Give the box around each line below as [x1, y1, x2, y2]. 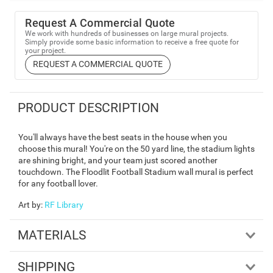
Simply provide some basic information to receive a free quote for [25, 37, 239, 46]
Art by [18, 200, 41, 210]
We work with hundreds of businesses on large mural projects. [25, 29, 229, 38]
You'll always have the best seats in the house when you [18, 132, 227, 143]
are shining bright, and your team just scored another [18, 155, 218, 166]
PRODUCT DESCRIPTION [17, 100, 159, 115]
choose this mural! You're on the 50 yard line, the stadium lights [18, 144, 255, 154]
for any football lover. [18, 179, 98, 189]
